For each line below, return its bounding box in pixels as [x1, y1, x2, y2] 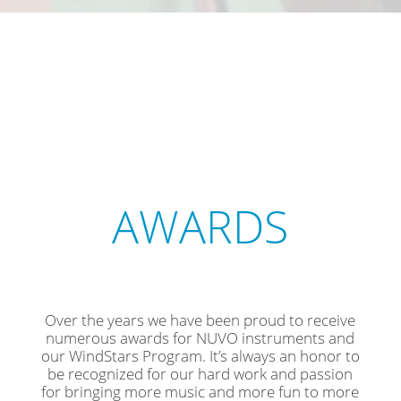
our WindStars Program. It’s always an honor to [40, 346, 360, 367]
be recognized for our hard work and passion [47, 363, 354, 385]
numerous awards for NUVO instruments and [46, 328, 355, 349]
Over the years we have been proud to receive [45, 310, 356, 331]
